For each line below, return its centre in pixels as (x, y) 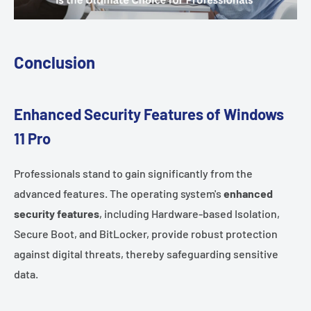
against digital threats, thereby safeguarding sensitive (146, 253)
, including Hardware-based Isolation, (190, 213)
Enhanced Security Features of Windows (149, 114)
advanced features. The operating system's (119, 193)
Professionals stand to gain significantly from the (133, 173)
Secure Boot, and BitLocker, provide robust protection (146, 233)
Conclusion (54, 62)
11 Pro (32, 138)
